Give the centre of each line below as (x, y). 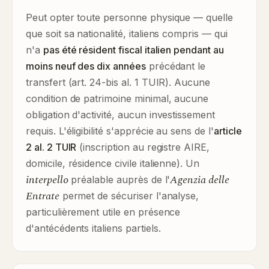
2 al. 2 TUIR (51, 147)
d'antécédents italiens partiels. (93, 228)
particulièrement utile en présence (103, 212)
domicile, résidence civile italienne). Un (113, 163)
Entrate (43, 196)
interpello (47, 180)
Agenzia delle (200, 180)
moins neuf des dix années (86, 66)
